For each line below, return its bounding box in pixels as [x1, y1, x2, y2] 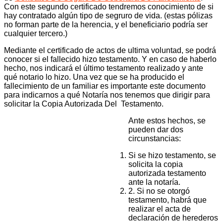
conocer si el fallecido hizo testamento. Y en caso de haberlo [4, 55, 217, 64]
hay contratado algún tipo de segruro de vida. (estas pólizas [4, 11, 213, 20]
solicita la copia [128, 160, 183, 169]
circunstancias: [128, 134, 181, 143]
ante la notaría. [128, 178, 180, 187]
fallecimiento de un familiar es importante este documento [4, 82, 206, 91]
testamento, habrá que [128, 196, 207, 205]
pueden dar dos [128, 125, 183, 134]
